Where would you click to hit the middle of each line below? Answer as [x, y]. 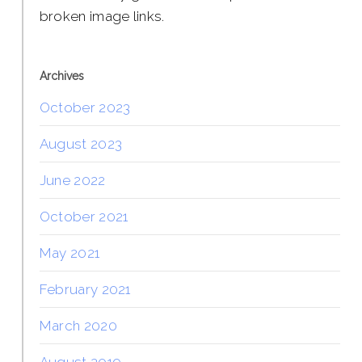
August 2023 [81, 143]
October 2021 [84, 216]
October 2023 [85, 107]
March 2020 [78, 325]
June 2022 [72, 180]
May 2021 [69, 253]
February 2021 [85, 289]
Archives [61, 76]
